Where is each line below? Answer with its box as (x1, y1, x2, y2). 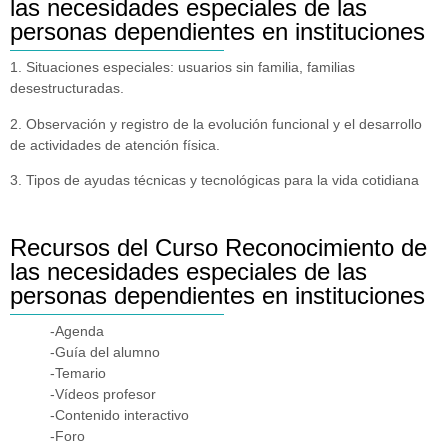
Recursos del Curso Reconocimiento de (10, 233, 427, 261)
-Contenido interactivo (50, 406, 189, 423)
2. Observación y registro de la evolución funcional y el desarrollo (10, 115, 422, 132)
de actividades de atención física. (10, 136, 220, 153)
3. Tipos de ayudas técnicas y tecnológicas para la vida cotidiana (10, 172, 419, 189)
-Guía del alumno (50, 343, 160, 360)
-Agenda (50, 322, 104, 339)
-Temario (50, 364, 106, 381)
